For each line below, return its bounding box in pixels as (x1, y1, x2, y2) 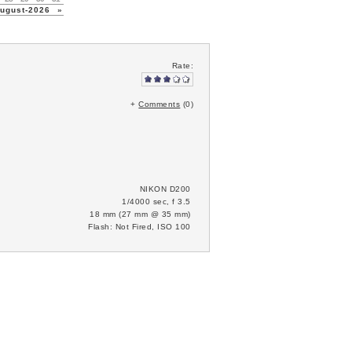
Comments (138, 100, 181, 108)
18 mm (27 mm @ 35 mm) (90, 210, 191, 218)
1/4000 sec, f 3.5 (122, 197, 191, 206)
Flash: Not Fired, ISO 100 (88, 222, 191, 231)
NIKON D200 (139, 185, 191, 193)
